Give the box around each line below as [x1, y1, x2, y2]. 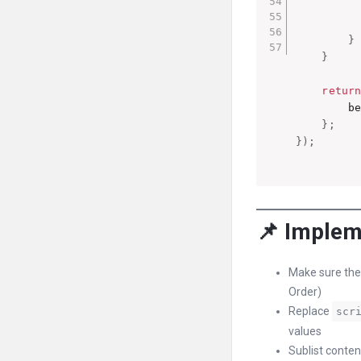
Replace [288, 305, 332, 317]
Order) [288, 285, 322, 298]
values [288, 325, 322, 338]
